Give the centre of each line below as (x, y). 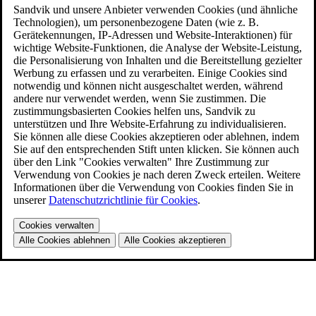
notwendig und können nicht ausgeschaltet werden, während (148, 85)
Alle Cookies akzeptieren (175, 240)
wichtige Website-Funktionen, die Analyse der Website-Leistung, (158, 47)
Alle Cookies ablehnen (65, 240)
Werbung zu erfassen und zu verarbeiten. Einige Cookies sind (150, 73)
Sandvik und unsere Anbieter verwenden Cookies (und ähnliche (156, 9)
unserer (31, 200)
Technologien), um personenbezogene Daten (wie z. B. (136, 22)
